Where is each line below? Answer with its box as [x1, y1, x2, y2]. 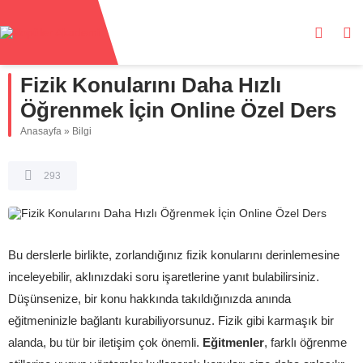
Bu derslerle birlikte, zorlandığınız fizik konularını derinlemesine [8, 248, 340, 262]
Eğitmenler [203, 335, 264, 349]
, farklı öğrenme [264, 335, 347, 349]
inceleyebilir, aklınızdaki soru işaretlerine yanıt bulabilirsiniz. [8, 270, 319, 284]
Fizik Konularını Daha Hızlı [20, 73, 281, 97]
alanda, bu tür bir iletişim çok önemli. [8, 335, 203, 349]
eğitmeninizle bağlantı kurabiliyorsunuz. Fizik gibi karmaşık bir [8, 314, 334, 327]
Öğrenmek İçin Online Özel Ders [20, 98, 336, 122]
